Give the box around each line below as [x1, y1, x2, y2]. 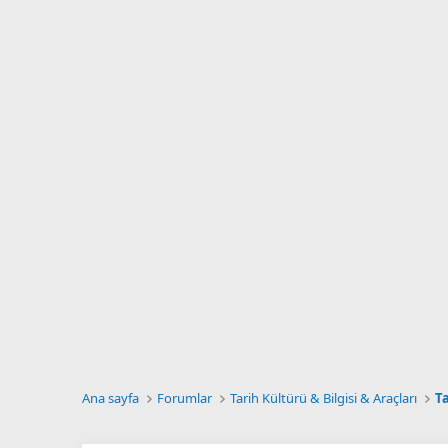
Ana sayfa [82, 389, 139, 408]
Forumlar [157, 389, 213, 408]
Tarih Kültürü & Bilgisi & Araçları [230, 389, 418, 408]
